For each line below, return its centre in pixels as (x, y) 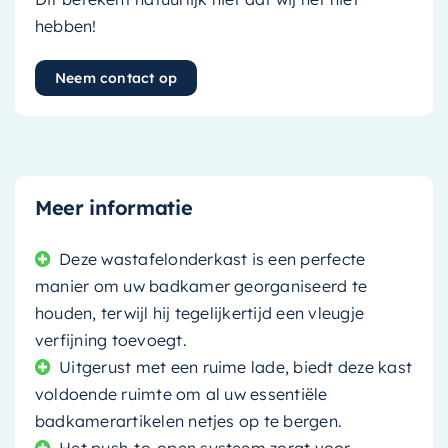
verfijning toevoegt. (110, 340)
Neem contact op (116, 78)
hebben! (65, 26)
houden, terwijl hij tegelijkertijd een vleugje (199, 313)
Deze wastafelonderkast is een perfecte (212, 259)
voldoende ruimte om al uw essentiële (181, 394)
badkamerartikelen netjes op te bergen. (188, 421)
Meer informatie (113, 208)
